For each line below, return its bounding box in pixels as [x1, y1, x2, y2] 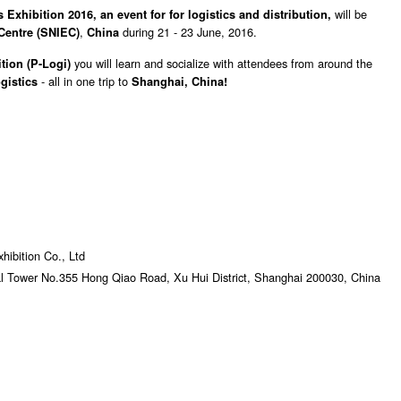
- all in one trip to [38, 73, 132, 90]
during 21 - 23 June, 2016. [123, 22, 257, 40]
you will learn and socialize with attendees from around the [74, 55, 372, 73]
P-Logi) [30, 55, 74, 73]
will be [331, 4, 367, 22]
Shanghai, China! [132, 73, 227, 90]
